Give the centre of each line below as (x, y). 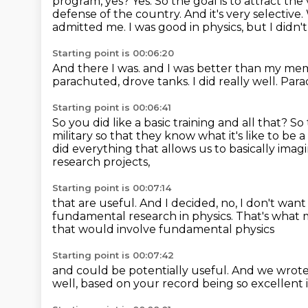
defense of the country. (118, 14)
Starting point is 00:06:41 (112, 107)
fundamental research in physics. (144, 216)
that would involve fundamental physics (163, 229)
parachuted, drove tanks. (122, 81)
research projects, (101, 162)
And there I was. (98, 68)
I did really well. (236, 81)
